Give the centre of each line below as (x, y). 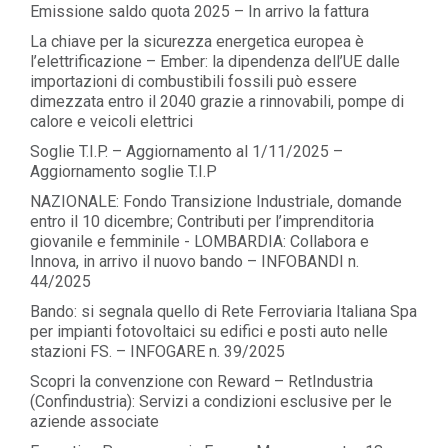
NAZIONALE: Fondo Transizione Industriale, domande (216, 201)
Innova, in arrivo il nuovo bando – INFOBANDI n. (194, 261)
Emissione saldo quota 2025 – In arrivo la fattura (199, 11)
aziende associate (94, 421)
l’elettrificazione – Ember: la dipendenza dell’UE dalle (215, 61)
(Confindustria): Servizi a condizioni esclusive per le (211, 401)
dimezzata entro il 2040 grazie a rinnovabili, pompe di (217, 101)
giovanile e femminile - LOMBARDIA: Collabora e (199, 241)
